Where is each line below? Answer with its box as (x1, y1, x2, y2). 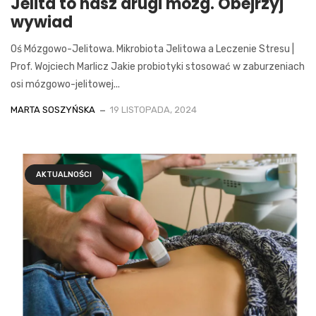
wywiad (11, 11, 73, 33)
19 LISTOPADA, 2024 (110, 104, 197, 115)
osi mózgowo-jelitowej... (11, 78, 120, 90)
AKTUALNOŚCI (36, 169, 92, 179)
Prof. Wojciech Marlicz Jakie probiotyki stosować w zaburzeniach (11, 60, 305, 73)
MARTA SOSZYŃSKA (11, 104, 95, 115)
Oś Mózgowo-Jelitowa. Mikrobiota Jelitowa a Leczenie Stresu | (11, 42, 294, 55)
